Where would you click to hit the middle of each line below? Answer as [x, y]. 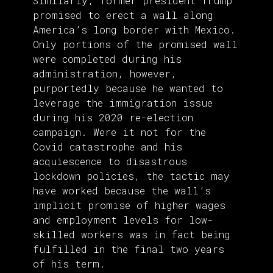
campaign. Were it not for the [119, 132]
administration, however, [105, 74]
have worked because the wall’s [122, 191]
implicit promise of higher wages [129, 205]
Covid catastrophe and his [108, 147]
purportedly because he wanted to [128, 88]
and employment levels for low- [123, 220]
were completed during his [107, 59]
